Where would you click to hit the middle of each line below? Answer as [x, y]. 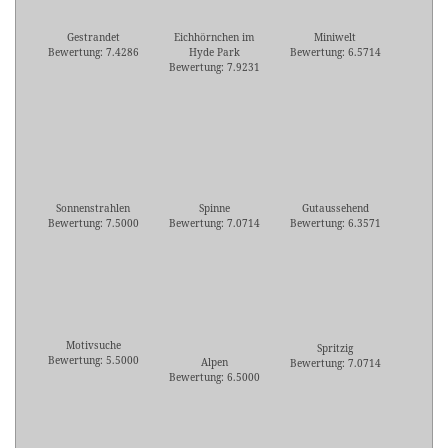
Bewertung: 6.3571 [335, 223]
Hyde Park [214, 52]
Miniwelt [335, 37]
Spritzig [335, 348]
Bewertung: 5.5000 [93, 360]
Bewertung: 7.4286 [93, 52]
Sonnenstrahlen [93, 208]
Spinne [214, 208]
